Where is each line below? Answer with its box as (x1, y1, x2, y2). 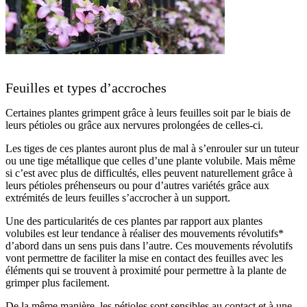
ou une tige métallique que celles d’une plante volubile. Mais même (5, 155, 295, 167)
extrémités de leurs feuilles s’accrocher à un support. (5, 192, 230, 204)
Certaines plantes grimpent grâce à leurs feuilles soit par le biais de (5, 107, 291, 119)
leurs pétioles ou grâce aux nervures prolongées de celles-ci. (5, 119, 263, 131)
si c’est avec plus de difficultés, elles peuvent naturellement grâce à (5, 167, 293, 179)
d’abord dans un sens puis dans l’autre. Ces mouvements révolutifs (5, 240, 293, 251)
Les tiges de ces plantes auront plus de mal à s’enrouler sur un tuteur (5, 143, 299, 154)
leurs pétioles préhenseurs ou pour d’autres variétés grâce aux (5, 180, 269, 191)
